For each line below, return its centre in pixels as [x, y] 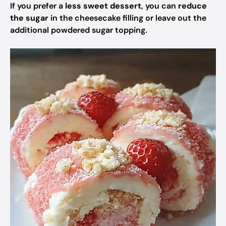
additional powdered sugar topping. [79, 30]
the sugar [29, 18]
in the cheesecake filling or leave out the [127, 18]
